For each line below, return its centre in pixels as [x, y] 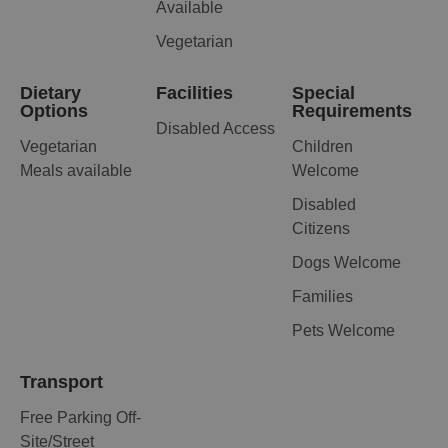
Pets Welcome [343, 331]
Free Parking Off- [80, 418]
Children [322, 147]
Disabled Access [215, 129]
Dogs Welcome [346, 263]
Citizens [320, 229]
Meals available [76, 171]
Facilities [194, 93]
